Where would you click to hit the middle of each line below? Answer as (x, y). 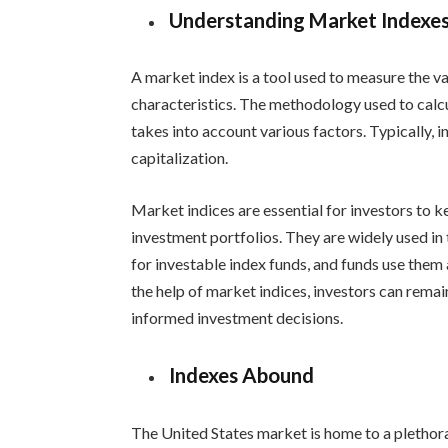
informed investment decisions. (237, 318)
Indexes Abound (242, 374)
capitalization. (180, 158)
